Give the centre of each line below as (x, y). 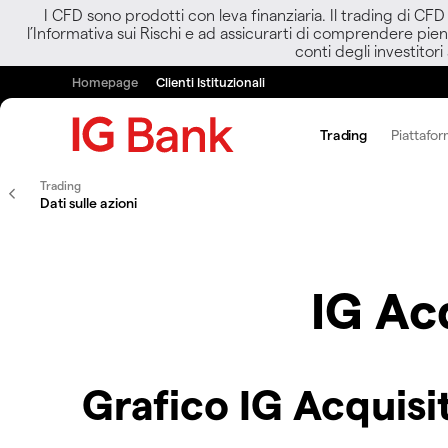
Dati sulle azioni (88, 202)
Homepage (105, 81)
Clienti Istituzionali (210, 81)
